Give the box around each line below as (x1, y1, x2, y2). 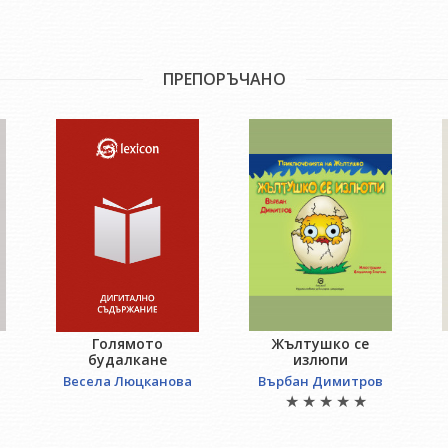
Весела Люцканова (62, 372, 192, 391)
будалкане (87, 350, 167, 370)
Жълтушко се (272, 334, 370, 354)
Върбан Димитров (258, 372, 384, 391)
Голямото (91, 334, 163, 354)
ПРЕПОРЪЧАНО (162, 68, 286, 90)
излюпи (293, 350, 349, 370)
